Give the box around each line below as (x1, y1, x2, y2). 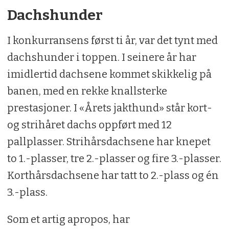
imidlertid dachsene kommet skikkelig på (7, 68, 212, 81)
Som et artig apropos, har (7, 213, 130, 226)
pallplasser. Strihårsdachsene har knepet (7, 135, 211, 148)
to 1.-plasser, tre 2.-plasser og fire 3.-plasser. (7, 152, 221, 165)
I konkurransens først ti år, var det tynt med (7, 34, 218, 47)
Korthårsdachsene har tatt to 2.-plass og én (7, 169, 219, 182)
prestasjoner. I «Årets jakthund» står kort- (7, 102, 212, 114)
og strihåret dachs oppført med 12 (7, 119, 172, 131)
